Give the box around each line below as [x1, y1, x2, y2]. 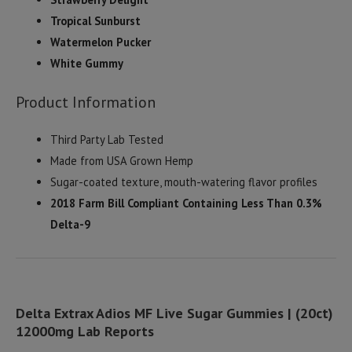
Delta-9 [49, 216, 90, 232]
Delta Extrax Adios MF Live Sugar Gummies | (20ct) [16, 303, 333, 322]
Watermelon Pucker [49, 34, 151, 49]
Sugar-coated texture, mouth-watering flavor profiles [49, 174, 317, 189]
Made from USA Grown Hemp [49, 152, 193, 168]
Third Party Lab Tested [49, 131, 163, 147]
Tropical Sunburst [49, 13, 141, 28]
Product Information [16, 91, 156, 112]
